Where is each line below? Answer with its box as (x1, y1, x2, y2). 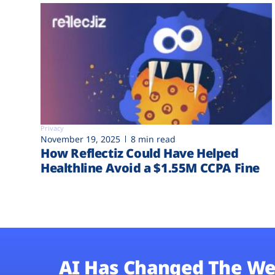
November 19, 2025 (41, 133, 120, 145)
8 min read (131, 133, 176, 145)
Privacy (41, 123, 64, 133)
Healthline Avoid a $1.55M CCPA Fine (41, 159, 260, 176)
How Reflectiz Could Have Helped (41, 144, 239, 161)
